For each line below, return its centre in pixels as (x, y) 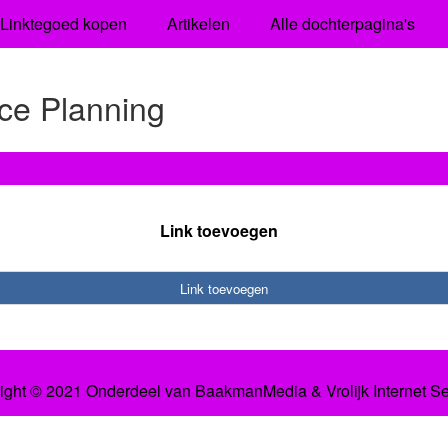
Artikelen (198, 23)
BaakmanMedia (250, 391)
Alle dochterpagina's (342, 23)
